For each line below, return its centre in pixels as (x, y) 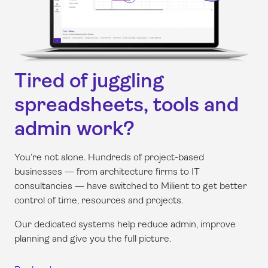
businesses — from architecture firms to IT (107, 172)
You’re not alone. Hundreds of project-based (109, 157)
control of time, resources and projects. (99, 200)
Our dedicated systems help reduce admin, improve (125, 224)
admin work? (74, 129)
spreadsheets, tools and (127, 105)
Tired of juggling (89, 81)
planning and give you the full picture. (93, 239)
